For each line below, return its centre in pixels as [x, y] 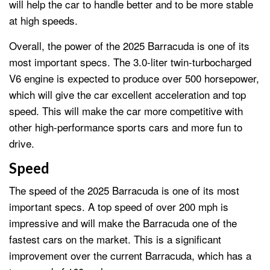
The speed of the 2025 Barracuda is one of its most [124, 190]
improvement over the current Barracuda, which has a [130, 255]
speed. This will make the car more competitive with [126, 110]
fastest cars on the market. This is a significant [115, 239]
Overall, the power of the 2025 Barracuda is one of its [129, 45]
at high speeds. [43, 20]
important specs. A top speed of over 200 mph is [119, 206]
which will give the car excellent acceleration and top [127, 94]
